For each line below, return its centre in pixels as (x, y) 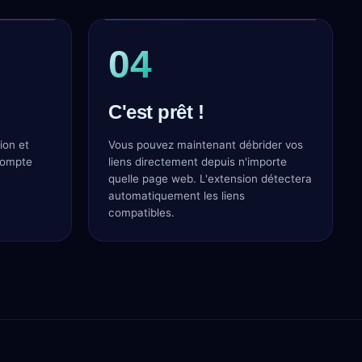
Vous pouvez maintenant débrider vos (206, 145)
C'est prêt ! (156, 112)
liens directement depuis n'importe (198, 162)
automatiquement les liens (177, 196)
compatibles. (141, 213)
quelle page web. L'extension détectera (210, 179)
